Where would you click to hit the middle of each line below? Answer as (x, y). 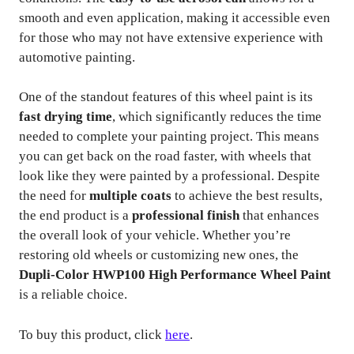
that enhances (279, 215)
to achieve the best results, (247, 196)
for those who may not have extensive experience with (171, 37)
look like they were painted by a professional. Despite (169, 176)
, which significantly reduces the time (217, 117)
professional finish (186, 215)
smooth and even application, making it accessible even (175, 17)
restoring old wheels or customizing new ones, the (159, 255)
